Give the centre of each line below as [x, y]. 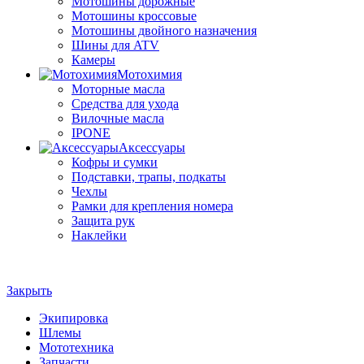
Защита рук [103, 221]
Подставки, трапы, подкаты [149, 177]
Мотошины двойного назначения [164, 30]
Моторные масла [118, 89]
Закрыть [29, 290]
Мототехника [76, 347]
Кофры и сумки [115, 162]
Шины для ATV [115, 45]
